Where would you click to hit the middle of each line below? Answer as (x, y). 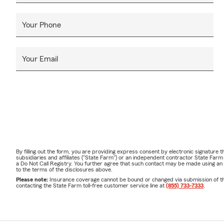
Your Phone (41, 25)
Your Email (40, 59)
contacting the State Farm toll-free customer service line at (91, 186)
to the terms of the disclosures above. (64, 170)
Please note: (33, 180)
